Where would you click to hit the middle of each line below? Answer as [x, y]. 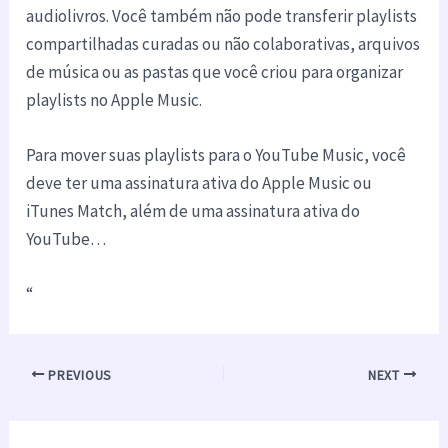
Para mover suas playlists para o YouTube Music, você [216, 154]
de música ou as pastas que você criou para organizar [215, 71]
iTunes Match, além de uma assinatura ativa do [193, 210]
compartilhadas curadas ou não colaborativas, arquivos [223, 43]
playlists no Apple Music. [114, 99]
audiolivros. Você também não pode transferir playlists [222, 15]
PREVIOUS [78, 375]
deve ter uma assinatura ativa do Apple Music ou [199, 182]
